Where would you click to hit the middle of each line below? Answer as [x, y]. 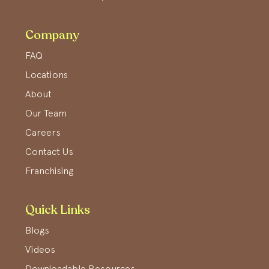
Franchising [49, 170]
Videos [40, 249]
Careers [43, 132]
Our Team [46, 113]
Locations [47, 74]
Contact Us [49, 151]
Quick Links [58, 210]
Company [52, 35]
